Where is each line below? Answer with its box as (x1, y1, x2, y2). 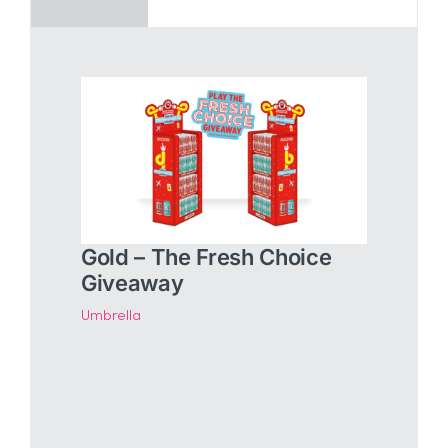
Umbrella (80, 309, 141, 324)
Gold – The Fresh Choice (80, 244, 332, 271)
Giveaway (80, 270, 184, 297)
